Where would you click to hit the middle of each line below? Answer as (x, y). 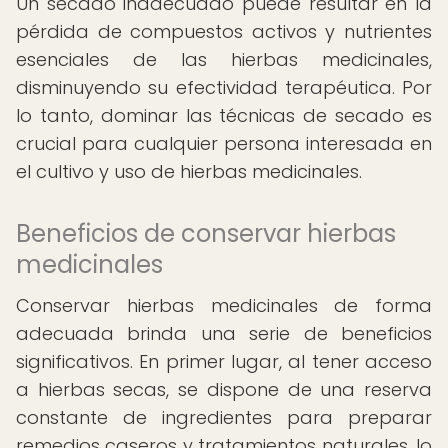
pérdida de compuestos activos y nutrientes (224, 31)
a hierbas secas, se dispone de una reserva (224, 389)
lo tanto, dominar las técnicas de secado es (224, 115)
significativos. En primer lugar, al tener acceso (224, 361)
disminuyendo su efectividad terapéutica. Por (224, 87)
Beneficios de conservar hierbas (206, 233)
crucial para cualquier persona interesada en (224, 143)
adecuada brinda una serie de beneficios (224, 333)
